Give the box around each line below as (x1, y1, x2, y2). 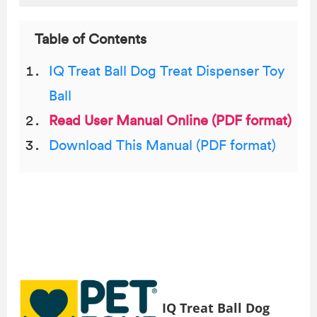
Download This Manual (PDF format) (49, 139, 276, 153)
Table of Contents (35, 33, 146, 47)
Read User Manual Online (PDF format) (49, 114, 292, 128)
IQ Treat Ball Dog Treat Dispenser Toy (49, 64, 284, 79)
